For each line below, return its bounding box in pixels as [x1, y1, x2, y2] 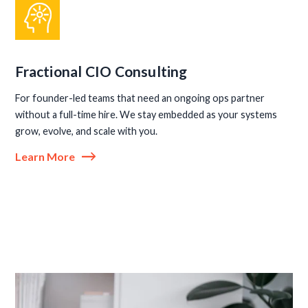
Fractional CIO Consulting [15, 62, 188, 80]
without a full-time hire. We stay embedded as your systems [15, 109, 278, 121]
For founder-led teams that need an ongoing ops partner [15, 92, 265, 104]
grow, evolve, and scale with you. [15, 125, 158, 137]
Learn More [15, 150, 76, 164]
